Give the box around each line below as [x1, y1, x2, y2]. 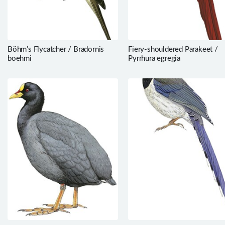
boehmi [8, 55, 32, 63]
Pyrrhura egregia [128, 55, 180, 63]
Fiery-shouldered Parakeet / [128, 46, 218, 54]
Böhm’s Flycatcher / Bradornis [8, 46, 104, 54]
